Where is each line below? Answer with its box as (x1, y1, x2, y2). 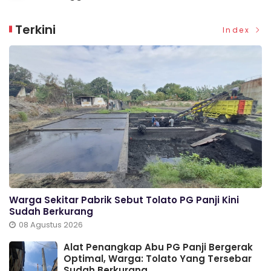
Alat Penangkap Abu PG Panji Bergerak (64, 240, 253, 253)
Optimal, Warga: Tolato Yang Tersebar (64, 252, 252, 265)
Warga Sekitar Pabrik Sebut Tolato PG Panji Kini (9, 193, 239, 206)
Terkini (15, 21, 56, 39)
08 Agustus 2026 (19, 218, 83, 230)
